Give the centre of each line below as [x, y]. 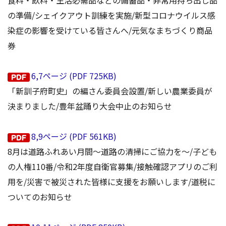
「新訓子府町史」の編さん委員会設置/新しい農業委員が [110, 91]
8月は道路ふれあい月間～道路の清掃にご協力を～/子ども [112, 152]
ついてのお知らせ [40, 197]
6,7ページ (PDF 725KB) [74, 76]
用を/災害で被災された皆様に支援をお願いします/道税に [111, 182]
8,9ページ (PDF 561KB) [74, 136]
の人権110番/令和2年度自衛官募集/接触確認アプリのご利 [112, 167]
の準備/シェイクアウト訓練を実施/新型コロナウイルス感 [111, 15]
